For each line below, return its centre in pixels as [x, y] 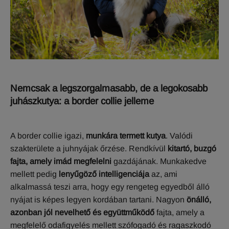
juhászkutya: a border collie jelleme [82, 101]
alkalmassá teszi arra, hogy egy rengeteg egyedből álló [110, 187]
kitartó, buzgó [192, 149]
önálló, [199, 200]
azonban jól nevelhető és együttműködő [82, 213]
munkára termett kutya [125, 136]
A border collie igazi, [47, 136]
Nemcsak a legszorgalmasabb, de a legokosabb [109, 88]
